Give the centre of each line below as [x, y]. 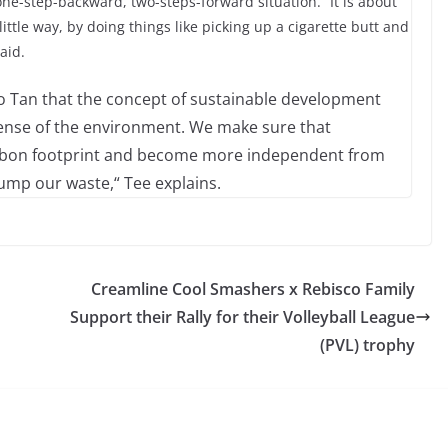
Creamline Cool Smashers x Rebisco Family [253, 289]
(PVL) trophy [367, 345]
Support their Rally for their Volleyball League [242, 317]
